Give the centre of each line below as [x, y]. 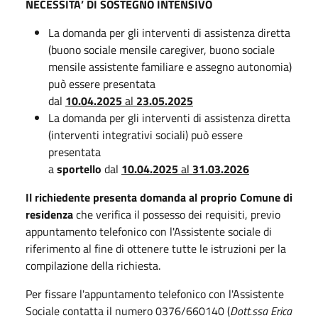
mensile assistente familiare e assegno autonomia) [170, 66]
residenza [49, 214]
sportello [79, 169]
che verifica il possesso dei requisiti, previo [177, 214]
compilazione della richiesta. [93, 265]
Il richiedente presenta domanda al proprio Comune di [159, 197]
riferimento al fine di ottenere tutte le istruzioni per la [156, 248]
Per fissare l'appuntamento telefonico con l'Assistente [155, 294]
